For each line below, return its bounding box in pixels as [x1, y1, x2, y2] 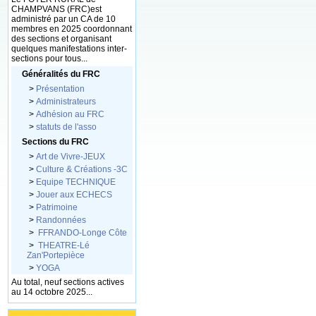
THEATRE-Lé [36, 241, 90, 250]
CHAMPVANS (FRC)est [11, 4, 102, 14]
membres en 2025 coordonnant [11, 24, 132, 34]
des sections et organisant [11, 34, 111, 44]
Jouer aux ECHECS [36, 190, 112, 200]
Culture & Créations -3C [36, 164, 128, 174]
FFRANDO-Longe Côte [36, 228, 127, 238]
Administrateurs [36, 97, 96, 107]
